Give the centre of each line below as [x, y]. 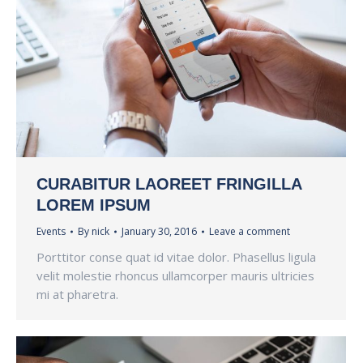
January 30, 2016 [159, 232]
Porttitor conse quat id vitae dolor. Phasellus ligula [176, 257]
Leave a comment [250, 232]
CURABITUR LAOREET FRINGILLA [169, 184]
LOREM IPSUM [94, 205]
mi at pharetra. [77, 295]
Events [51, 232]
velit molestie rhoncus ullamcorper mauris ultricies [175, 276]
